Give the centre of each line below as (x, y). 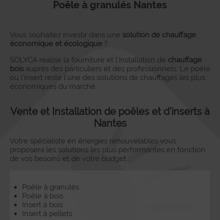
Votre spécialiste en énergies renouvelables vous (93, 141)
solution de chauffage (159, 35)
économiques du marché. (54, 86)
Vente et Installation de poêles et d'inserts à (110, 111)
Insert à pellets (48, 214)
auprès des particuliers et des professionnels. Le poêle (118, 69)
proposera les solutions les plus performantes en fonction (108, 150)
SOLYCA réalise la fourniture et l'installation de (89, 60)
